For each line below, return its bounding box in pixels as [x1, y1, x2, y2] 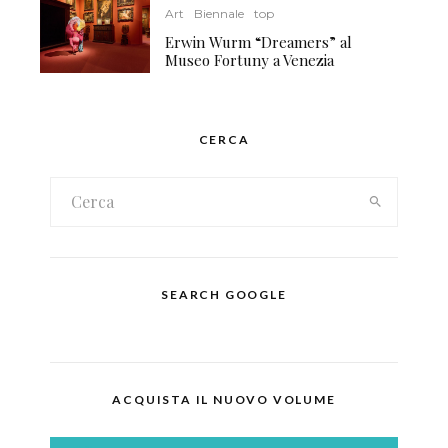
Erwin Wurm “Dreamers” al [165, 31, 353, 52]
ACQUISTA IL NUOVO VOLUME [112, 391, 336, 407]
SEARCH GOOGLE [161, 286, 287, 302]
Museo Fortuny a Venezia [165, 49, 335, 70]
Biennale [194, 5, 245, 21]
